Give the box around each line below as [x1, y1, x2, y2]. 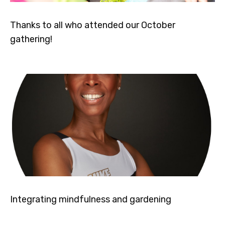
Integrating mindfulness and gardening [10, 194, 171, 205]
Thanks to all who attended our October [10, 20, 175, 31]
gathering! [10, 34, 52, 45]
